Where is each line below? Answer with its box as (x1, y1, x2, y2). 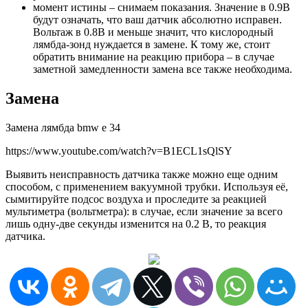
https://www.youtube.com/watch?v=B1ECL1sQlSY (5, 145, 232, 157)
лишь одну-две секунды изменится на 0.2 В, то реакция (5, 218, 266, 230)
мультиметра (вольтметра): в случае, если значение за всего (5, 206, 283, 218)
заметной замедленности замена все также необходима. (33, 63, 292, 76)
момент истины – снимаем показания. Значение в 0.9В (33, 1, 290, 14)
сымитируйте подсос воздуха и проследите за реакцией (5, 193, 267, 206)
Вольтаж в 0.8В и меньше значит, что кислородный (33, 26, 274, 38)
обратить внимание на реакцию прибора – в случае (33, 51, 274, 63)
